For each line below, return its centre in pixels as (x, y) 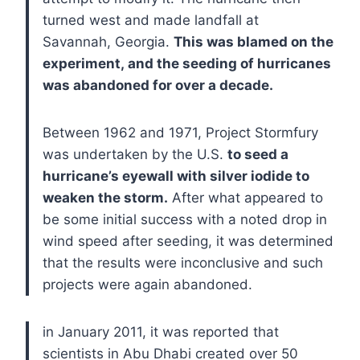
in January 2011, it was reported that (161, 331)
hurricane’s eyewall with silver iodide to (176, 176)
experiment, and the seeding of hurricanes (187, 63)
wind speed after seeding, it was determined (188, 241)
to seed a (258, 154)
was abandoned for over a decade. (161, 85)
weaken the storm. (105, 197)
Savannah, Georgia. (108, 41)
